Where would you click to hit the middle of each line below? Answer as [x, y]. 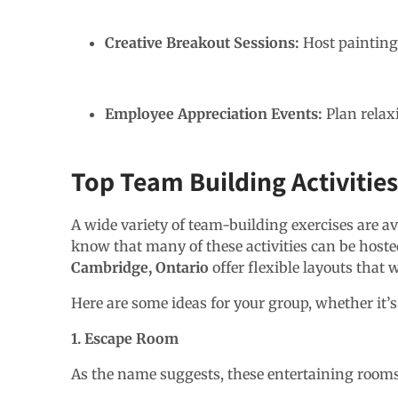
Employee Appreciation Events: [215, 113]
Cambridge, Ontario [140, 267]
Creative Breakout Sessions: [204, 42]
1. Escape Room [125, 338]
